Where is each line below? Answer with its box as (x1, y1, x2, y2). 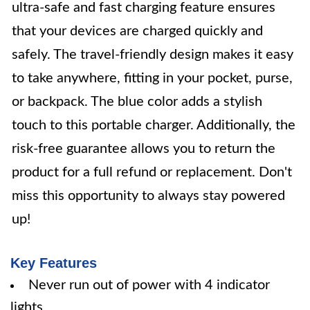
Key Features (10, 255, 97, 271)
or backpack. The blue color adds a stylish (12, 95, 262, 109)
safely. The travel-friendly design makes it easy (12, 48, 293, 62)
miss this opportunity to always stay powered (12, 189, 285, 203)
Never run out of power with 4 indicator (28, 278, 270, 292)
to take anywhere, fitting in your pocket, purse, (12, 71, 293, 85)
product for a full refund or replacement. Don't (12, 165, 292, 179)
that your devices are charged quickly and (12, 24, 263, 38)
